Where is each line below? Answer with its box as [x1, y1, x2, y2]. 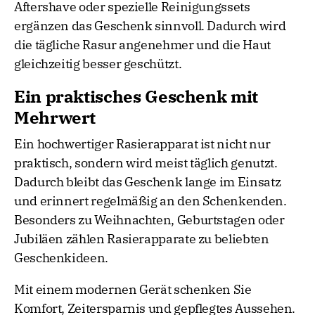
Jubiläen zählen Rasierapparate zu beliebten [14, 231, 269, 247]
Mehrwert [14, 106, 96, 129]
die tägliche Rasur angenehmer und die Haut [14, 37, 271, 53]
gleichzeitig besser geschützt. [14, 56, 182, 72]
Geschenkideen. [14, 250, 108, 266]
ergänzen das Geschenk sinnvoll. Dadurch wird [14, 18, 286, 34]
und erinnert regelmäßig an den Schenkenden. [14, 193, 287, 210]
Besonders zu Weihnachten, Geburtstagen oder [14, 212, 285, 229]
